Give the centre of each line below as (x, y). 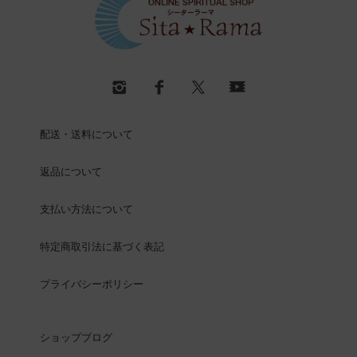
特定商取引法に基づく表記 (102, 247)
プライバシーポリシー (92, 284)
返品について (71, 172)
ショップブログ (76, 338)
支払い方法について (86, 210)
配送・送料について (86, 135)
